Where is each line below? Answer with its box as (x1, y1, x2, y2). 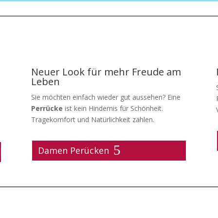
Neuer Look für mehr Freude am (31, 65, 181, 79)
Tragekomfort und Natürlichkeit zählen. (31, 115, 154, 125)
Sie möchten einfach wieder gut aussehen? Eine (31, 92, 181, 102)
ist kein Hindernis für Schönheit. (62, 104, 163, 113)
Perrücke (31, 104, 63, 113)
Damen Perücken (38, 145, 109, 157)
